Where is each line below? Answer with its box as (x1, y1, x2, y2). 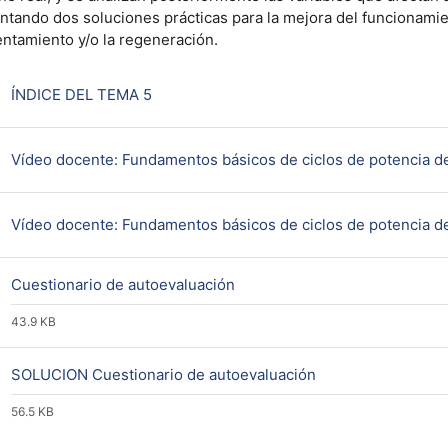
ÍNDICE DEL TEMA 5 (10, 85, 152, 104)
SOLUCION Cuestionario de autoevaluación (10, 365, 320, 384)
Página (150, 84, 199, 103)
